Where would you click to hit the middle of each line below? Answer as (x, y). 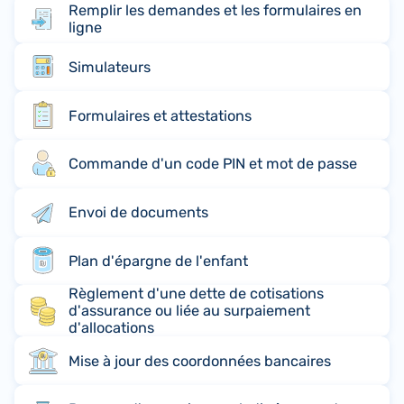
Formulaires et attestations (161, 115)
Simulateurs (110, 67)
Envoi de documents (139, 213)
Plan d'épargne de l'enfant (159, 261)
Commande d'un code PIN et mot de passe (213, 164)
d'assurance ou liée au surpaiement (190, 311)
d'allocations (112, 328)
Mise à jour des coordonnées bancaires (200, 361)
